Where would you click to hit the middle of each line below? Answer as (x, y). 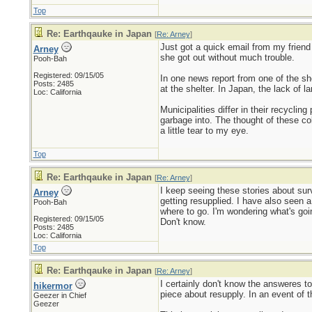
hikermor (53, 286)
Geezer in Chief (60, 295)
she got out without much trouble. (227, 57)
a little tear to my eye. (204, 131)
